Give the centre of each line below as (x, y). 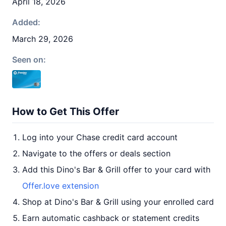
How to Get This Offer (66, 111)
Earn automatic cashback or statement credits (111, 218)
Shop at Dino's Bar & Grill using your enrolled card (118, 202)
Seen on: (29, 60)
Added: (26, 22)
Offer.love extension (61, 186)
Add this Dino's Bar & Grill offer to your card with (116, 169)
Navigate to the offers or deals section (96, 153)
